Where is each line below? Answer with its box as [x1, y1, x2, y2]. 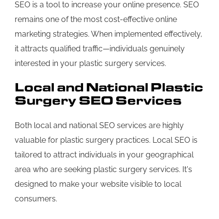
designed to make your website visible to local [15, 179, 181, 189]
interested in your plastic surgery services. [15, 58, 166, 68]
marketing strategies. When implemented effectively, [15, 29, 202, 39]
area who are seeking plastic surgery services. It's [15, 165, 192, 175]
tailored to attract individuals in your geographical [15, 150, 194, 160]
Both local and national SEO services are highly [15, 121, 184, 131]
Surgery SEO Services [15, 92, 182, 109]
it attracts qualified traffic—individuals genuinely [15, 44, 185, 53]
